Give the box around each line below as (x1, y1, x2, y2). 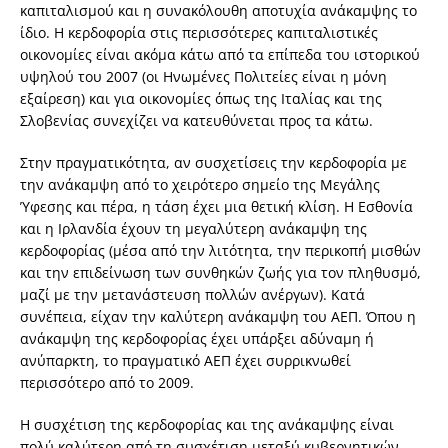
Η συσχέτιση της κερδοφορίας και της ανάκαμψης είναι (20, 415, 394, 435)
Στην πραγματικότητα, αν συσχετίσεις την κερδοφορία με (20, 153, 407, 173)
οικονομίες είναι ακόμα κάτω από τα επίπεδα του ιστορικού (20, 45, 420, 65)
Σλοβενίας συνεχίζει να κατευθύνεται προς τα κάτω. (20, 111, 373, 131)
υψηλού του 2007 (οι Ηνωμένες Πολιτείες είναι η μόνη (20, 67, 387, 87)
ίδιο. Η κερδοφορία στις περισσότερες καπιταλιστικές (20, 23, 378, 43)
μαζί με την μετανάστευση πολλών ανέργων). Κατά (20, 285, 365, 305)
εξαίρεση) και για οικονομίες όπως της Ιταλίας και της (20, 89, 382, 109)
